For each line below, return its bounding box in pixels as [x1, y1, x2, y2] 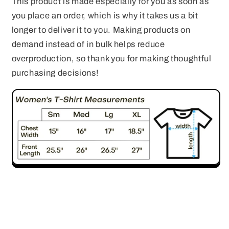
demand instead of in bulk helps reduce [11, 40, 165, 49]
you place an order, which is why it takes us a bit [11, 11, 198, 20]
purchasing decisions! [11, 68, 99, 78]
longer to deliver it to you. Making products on [11, 26, 191, 35]
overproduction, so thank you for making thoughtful [11, 54, 212, 63]
